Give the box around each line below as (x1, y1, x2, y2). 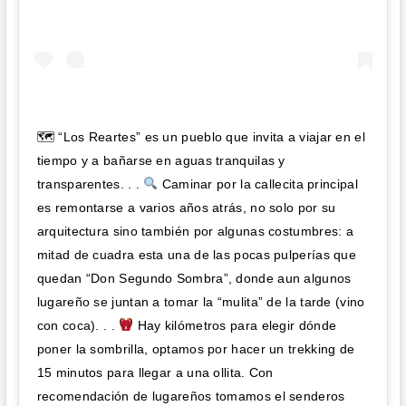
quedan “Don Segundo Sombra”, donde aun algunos (36, 271, 352, 286)
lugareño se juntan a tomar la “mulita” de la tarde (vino (36, 295, 365, 310)
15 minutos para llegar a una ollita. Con (36, 365, 274, 381)
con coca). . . (36, 318, 120, 333)
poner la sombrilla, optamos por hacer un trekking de (36, 342, 355, 357)
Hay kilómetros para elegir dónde (133, 318, 337, 333)
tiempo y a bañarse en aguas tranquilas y (36, 153, 285, 169)
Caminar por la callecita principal (158, 177, 358, 192)
